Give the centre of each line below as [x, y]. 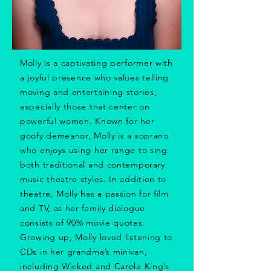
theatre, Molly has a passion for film [94, 194]
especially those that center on [85, 106]
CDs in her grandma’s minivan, [84, 252]
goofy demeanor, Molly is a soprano [94, 135]
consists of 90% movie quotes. [83, 223]
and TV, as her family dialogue [83, 208]
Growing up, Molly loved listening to [96, 237]
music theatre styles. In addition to [93, 179]
